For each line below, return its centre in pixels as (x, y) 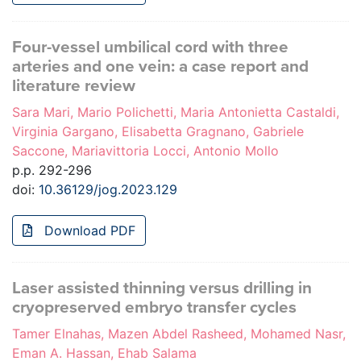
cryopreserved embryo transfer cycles (154, 308)
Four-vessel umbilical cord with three (150, 48)
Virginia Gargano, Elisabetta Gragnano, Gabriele (158, 132)
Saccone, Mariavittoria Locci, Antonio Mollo (145, 151)
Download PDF (88, 231)
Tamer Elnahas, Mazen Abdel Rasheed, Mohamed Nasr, (179, 334)
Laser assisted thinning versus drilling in (162, 288)
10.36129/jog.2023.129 (108, 190)
